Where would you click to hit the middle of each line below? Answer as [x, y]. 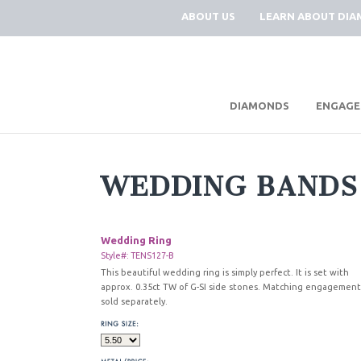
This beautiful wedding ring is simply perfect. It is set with [225, 272]
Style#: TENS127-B [137, 255]
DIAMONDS [259, 106]
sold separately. [134, 301]
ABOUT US [208, 16]
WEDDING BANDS [230, 187]
